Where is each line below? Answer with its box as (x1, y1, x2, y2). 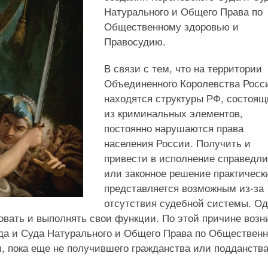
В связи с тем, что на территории (104, 60, 262, 75)
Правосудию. (104, 33, 166, 48)
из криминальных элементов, (104, 105, 243, 120)
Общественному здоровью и (104, 19, 239, 33)
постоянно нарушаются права (104, 120, 243, 135)
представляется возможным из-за (104, 180, 264, 195)
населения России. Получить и (104, 135, 251, 150)
